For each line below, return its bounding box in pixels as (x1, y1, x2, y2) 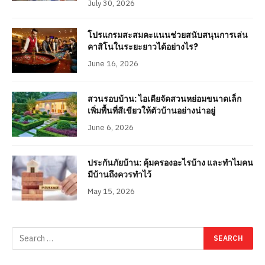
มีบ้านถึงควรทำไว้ (88, 168, 151, 180)
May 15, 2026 (88, 186, 135, 196)
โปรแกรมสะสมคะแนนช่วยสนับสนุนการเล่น (88, 28, 248, 41)
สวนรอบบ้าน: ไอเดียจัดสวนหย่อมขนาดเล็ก (88, 92, 241, 105)
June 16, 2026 (88, 58, 138, 69)
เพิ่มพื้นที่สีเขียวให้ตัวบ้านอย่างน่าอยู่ (88, 104, 215, 117)
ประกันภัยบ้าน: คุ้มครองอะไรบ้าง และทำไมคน (88, 156, 253, 169)
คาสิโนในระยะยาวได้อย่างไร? (88, 40, 198, 53)
